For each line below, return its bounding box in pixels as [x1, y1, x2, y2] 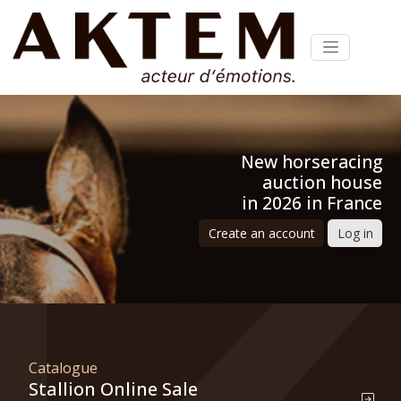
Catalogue [28, 357, 98, 378]
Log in [337, 225, 373, 243]
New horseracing [241, 149, 382, 174]
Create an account [208, 225, 315, 243]
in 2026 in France [242, 190, 382, 215]
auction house [262, 169, 382, 194]
